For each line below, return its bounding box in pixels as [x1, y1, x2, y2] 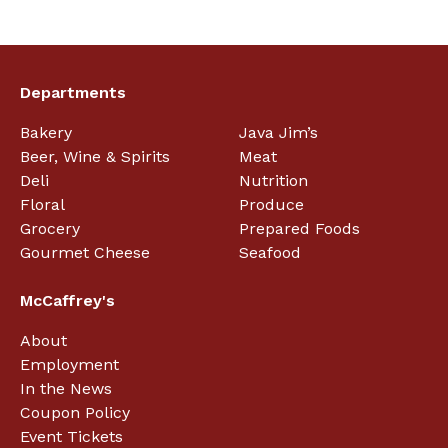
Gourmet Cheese [20, 242, 150, 262]
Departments [20, 82, 126, 102]
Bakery [20, 122, 72, 142]
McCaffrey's [20, 290, 115, 310]
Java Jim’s [238, 122, 318, 142]
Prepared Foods [238, 218, 360, 238]
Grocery [20, 218, 80, 238]
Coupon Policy [20, 402, 130, 422]
